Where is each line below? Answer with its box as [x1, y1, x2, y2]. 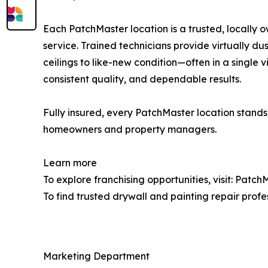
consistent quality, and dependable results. [43, 72, 241, 85]
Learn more [43, 156, 97, 169]
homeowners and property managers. [43, 123, 217, 135]
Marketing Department [43, 249, 150, 262]
